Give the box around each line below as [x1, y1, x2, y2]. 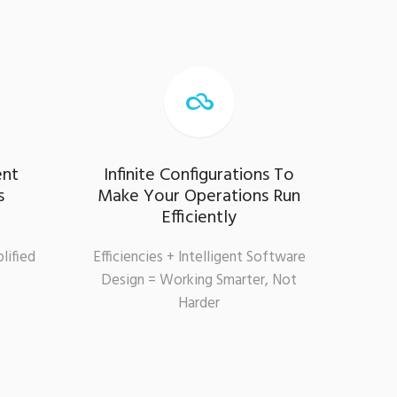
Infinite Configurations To [104, 160, 295, 190]
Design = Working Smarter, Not [101, 268, 298, 292]
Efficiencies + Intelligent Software [92, 245, 306, 269]
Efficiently [161, 203, 237, 232]
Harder [178, 291, 221, 315]
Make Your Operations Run [97, 182, 301, 211]
